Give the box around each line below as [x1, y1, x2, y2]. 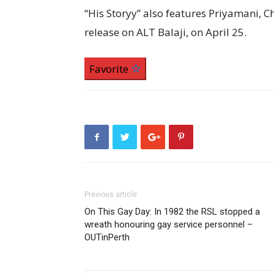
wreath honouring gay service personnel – [84, 219, 253, 230]
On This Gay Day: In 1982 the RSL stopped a [84, 206, 260, 217]
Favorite [89, 62, 131, 76]
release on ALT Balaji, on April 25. [84, 25, 246, 39]
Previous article [84, 190, 137, 199]
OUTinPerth [84, 232, 130, 243]
